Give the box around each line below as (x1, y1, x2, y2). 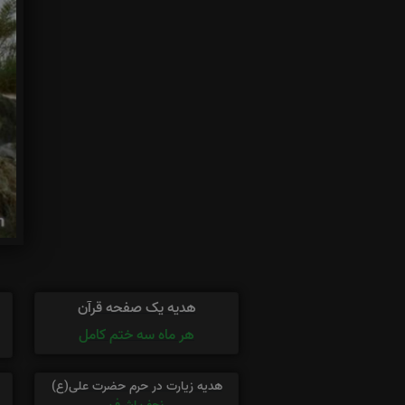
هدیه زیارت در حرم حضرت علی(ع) (51, 376, 222, 398)
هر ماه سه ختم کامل (79, 324, 194, 348)
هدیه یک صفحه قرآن (77, 297, 196, 321)
